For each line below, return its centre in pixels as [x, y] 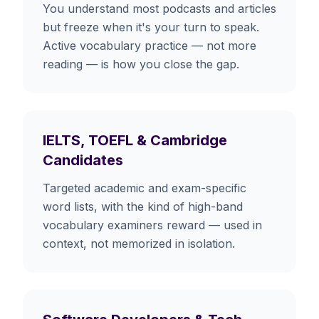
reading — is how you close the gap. [141, 64]
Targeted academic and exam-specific [145, 188]
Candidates [83, 160]
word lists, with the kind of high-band [143, 206]
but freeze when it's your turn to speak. [151, 27]
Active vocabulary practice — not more [150, 45]
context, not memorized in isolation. [139, 243]
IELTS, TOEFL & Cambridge [135, 140]
